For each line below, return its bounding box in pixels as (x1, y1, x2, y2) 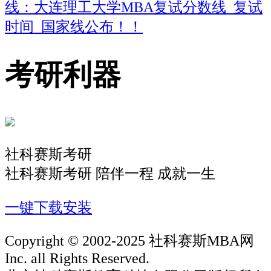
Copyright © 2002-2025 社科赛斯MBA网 (5, 233, 254, 249)
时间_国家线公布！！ (5, 18, 143, 34)
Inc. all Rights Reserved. (5, 250, 149, 267)
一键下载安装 (5, 199, 92, 215)
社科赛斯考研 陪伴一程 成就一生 (5, 165, 215, 181)
